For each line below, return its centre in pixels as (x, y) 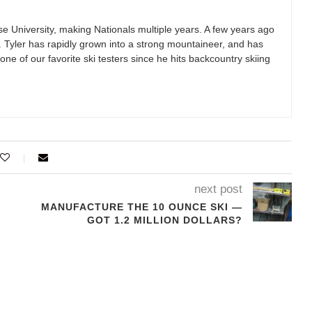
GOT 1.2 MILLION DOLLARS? (164, 220)
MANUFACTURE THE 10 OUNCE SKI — (141, 207)
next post (218, 189)
